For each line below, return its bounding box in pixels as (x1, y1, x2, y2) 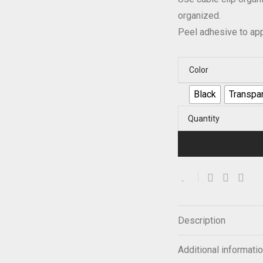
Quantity (188, 114, 220, 123)
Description (178, 215, 225, 226)
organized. (178, 10, 221, 21)
